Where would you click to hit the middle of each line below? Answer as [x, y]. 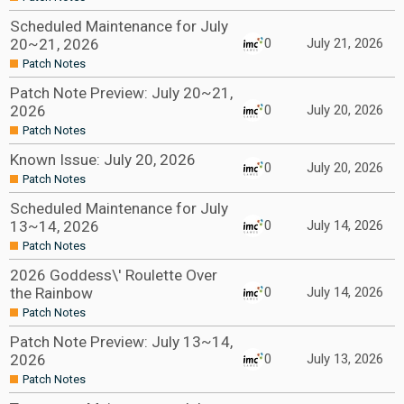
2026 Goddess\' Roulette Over [114, 275]
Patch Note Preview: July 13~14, [121, 342]
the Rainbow [51, 293]
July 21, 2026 [345, 43]
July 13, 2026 [345, 359]
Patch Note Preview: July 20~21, [121, 93]
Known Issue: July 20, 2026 [103, 160]
